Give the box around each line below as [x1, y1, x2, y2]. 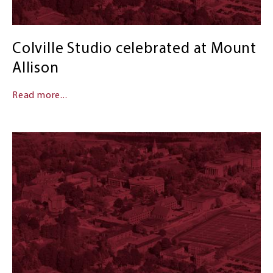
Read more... [12, 90, 68, 101]
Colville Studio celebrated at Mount [12, 41, 257, 57]
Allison [12, 60, 59, 76]
